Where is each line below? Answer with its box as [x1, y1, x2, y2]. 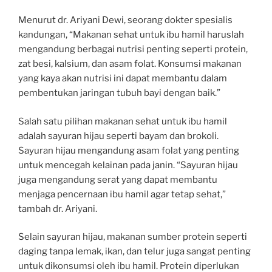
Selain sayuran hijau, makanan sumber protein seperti [18, 231, 247, 243]
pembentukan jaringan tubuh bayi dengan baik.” [18, 87, 220, 99]
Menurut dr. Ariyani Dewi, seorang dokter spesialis [18, 15, 233, 26]
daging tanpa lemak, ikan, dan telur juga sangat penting [18, 246, 251, 257]
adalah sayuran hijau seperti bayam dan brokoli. [18, 130, 219, 141]
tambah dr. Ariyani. [18, 203, 97, 214]
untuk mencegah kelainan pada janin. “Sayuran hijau [18, 159, 238, 171]
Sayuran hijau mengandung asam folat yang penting [18, 144, 239, 156]
